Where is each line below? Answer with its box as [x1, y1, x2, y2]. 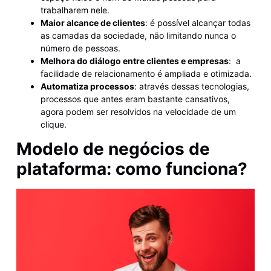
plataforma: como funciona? [16, 158, 247, 180]
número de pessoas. [40, 42, 120, 53]
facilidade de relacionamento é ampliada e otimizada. [40, 68, 252, 79]
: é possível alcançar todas [145, 17, 250, 28]
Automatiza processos [40, 80, 134, 91]
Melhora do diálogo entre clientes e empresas [40, 55, 229, 66]
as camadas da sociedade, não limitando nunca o [40, 30, 236, 41]
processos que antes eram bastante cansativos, [40, 93, 230, 104]
